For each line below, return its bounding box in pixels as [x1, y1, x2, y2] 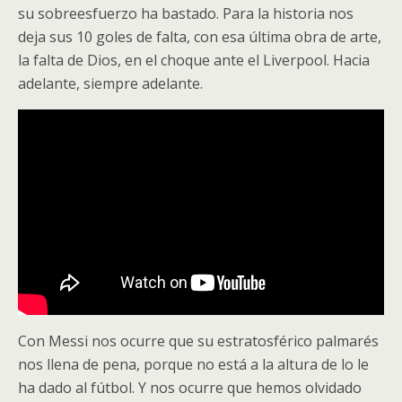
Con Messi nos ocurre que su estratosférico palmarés [18, 331, 379, 352]
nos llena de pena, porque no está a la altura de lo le [18, 354, 369, 375]
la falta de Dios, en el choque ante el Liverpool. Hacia [18, 50, 370, 70]
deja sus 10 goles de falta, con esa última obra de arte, [18, 27, 381, 47]
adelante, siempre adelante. [18, 74, 203, 93]
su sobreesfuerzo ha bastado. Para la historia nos [18, 4, 354, 23]
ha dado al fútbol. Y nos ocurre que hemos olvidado [18, 378, 362, 398]
